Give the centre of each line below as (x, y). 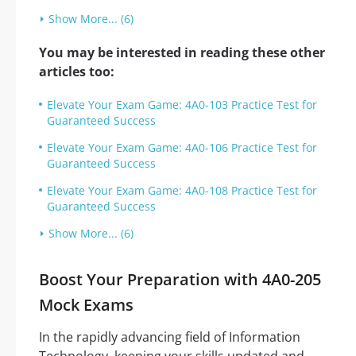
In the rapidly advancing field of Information (170, 337)
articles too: (77, 72)
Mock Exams (86, 305)
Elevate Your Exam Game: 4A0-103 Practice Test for (182, 104)
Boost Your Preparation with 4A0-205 (180, 279)
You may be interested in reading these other (182, 52)
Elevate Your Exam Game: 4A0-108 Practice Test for (182, 190)
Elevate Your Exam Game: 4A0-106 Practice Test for (182, 147)
